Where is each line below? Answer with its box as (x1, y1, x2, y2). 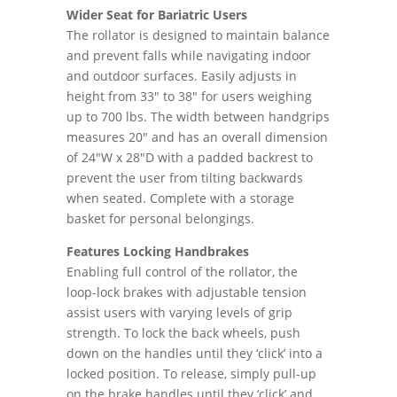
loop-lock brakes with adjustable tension (66, 283, 307, 300)
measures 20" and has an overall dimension (66, 128, 328, 145)
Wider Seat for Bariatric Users (66, 5, 247, 23)
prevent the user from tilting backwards (66, 168, 303, 186)
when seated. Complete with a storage (66, 189, 294, 206)
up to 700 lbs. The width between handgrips (66, 107, 330, 125)
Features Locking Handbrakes (66, 242, 249, 260)
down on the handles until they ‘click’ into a (66, 344, 323, 362)
